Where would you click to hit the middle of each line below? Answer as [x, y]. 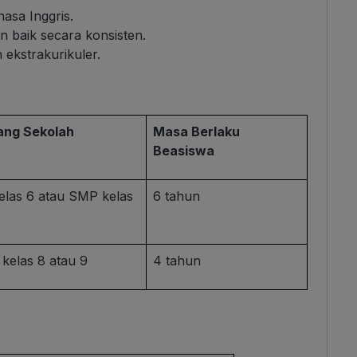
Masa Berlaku [197, 132]
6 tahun [177, 196]
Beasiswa [184, 151]
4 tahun [177, 261]
